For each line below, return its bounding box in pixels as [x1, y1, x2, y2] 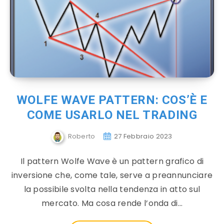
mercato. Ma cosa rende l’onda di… [41, 197, 182, 209]
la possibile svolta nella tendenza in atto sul [23, 183, 200, 195]
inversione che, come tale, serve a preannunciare [11, 169, 213, 181]
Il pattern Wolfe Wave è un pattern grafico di [20, 155, 204, 167]
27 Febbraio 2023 [113, 131, 172, 141]
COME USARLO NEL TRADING [26, 108, 197, 122]
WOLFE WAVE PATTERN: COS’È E [16, 93, 208, 107]
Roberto [67, 131, 95, 141]
